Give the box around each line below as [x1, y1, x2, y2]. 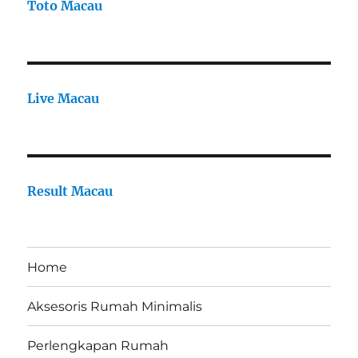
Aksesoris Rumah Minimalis [27, 298, 203, 314]
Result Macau [27, 183, 113, 200]
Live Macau [27, 90, 100, 107]
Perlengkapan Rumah [27, 337, 169, 353]
